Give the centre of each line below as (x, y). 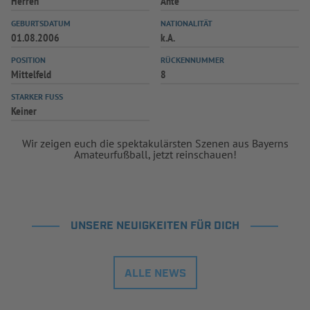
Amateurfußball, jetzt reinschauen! (155, 154)
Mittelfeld (31, 74)
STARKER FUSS (35, 97)
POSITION (28, 60)
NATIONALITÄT (186, 23)
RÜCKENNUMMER (192, 60)
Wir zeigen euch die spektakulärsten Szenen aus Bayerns (155, 143)
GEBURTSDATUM (41, 23)
